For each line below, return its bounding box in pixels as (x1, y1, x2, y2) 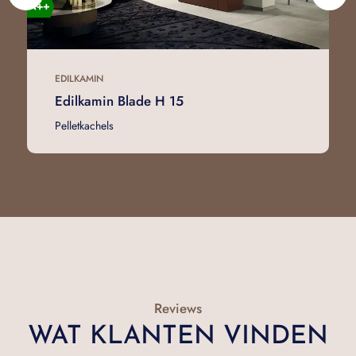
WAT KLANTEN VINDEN (28, 323, 328, 350)
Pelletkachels (54, 117, 114, 133)
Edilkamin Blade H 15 (54, 91, 184, 110)
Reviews (154, 298, 202, 318)
